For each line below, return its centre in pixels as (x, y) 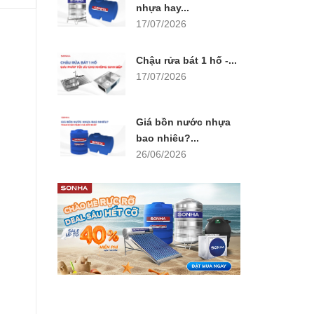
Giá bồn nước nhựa (183, 122)
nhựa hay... (163, 8)
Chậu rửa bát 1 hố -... (186, 60)
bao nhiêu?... (168, 138)
